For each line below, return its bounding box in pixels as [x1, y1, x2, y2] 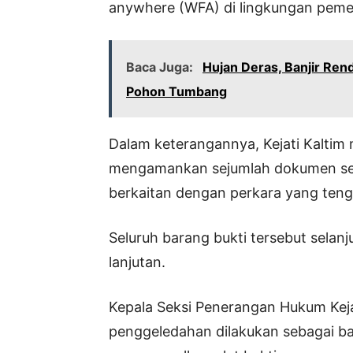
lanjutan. [109, 254, 165, 271]
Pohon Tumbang [126, 84, 227, 100]
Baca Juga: [126, 59, 196, 76]
